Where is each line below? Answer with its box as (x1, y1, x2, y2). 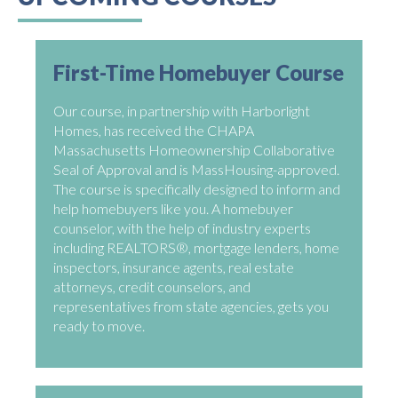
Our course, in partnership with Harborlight (53, 102, 310, 120)
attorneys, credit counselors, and (53, 278, 251, 296)
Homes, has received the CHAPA (53, 122, 254, 139)
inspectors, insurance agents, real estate (53, 259, 294, 276)
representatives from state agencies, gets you (53, 298, 329, 315)
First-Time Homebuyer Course (53, 60, 344, 86)
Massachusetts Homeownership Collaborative (53, 141, 335, 159)
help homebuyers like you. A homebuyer (53, 200, 293, 218)
